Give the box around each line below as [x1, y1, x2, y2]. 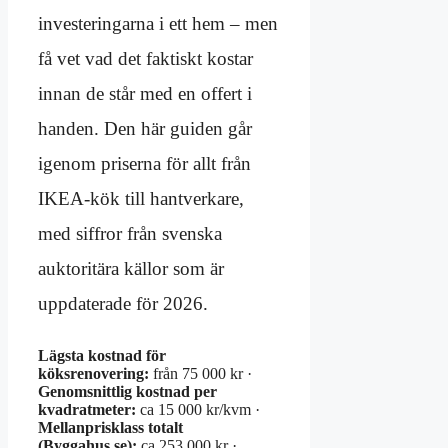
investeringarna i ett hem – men [38, 12, 278, 34]
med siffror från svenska [38, 222, 222, 244]
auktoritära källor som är [38, 257, 224, 279]
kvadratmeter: [38, 400, 136, 418]
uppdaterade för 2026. [38, 292, 208, 314]
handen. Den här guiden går [38, 117, 252, 139]
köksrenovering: [38, 364, 149, 382]
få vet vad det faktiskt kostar [38, 47, 253, 69]
